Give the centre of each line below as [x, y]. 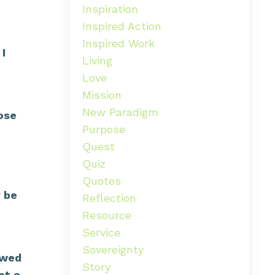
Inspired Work [118, 43]
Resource [107, 215]
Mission [102, 95]
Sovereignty [113, 249]
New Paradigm [120, 112]
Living [97, 60]
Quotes [101, 180]
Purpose [103, 129]
